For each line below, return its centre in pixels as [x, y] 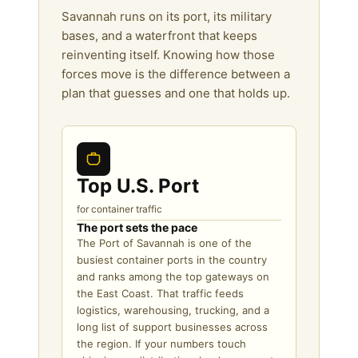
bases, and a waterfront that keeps [159, 35]
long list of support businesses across [172, 326]
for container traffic [119, 209]
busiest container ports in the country [172, 259]
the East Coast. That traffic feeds [160, 293]
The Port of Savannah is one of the [164, 243]
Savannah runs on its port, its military [167, 16]
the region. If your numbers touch [161, 343]
